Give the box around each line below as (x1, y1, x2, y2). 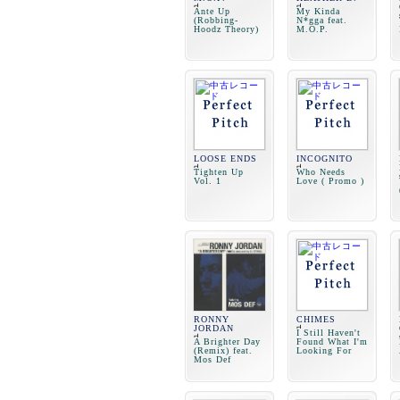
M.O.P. (296, 24, 329, 34)
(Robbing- (194, 15, 238, 25)
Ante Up (194, 6, 230, 16)
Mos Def (194, 354, 231, 364)
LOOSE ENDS (194, 154, 257, 163)
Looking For (296, 346, 352, 355)
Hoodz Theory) (194, 24, 259, 34)
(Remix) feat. (194, 346, 253, 355)
